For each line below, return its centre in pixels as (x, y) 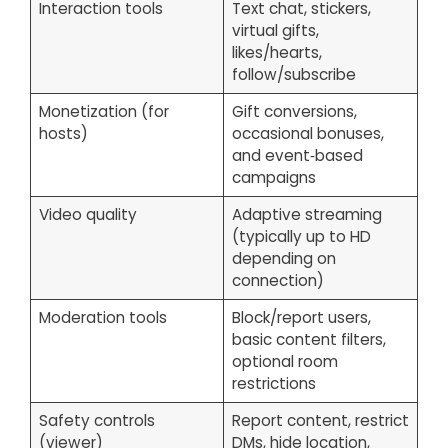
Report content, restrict (320, 421)
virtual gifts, (275, 31)
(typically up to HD (301, 237)
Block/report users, (301, 318)
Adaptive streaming (306, 215)
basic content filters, (308, 340)
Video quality (87, 215)
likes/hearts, (276, 53)
